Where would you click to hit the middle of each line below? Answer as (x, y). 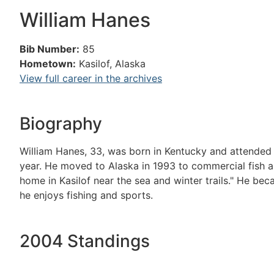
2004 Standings (85, 241)
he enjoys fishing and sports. (86, 195)
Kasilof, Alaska (112, 64)
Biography (61, 124)
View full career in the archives (91, 78)
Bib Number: (50, 49)
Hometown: (48, 64)
